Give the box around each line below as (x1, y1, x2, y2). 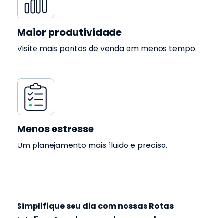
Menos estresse (17, 122, 94, 136)
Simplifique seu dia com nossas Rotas (17, 200, 174, 212)
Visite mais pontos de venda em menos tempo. (17, 43, 197, 54)
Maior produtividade (17, 25, 122, 39)
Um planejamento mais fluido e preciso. (17, 140, 167, 151)
